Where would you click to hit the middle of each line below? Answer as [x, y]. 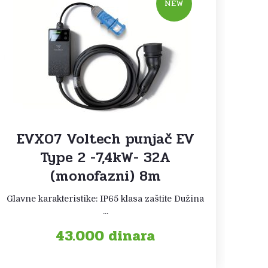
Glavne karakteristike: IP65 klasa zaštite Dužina [105, 198]
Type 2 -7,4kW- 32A [105, 157]
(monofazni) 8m [105, 176]
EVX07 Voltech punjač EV [105, 139]
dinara [132, 236]
